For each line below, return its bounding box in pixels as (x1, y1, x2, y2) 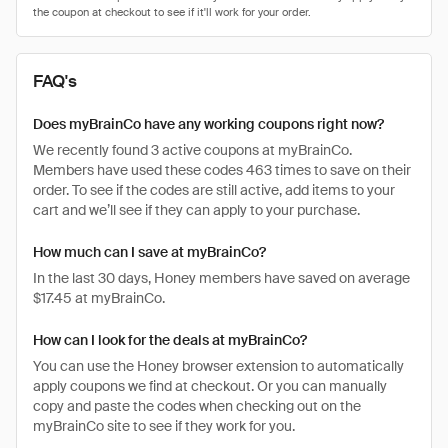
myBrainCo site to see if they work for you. (33, 417, 295, 435)
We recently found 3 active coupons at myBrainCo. (33, 141, 352, 159)
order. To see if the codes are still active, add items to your (33, 181, 395, 199)
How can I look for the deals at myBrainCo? (33, 331, 307, 349)
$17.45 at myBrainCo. (33, 289, 165, 307)
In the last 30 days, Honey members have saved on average (33, 269, 410, 287)
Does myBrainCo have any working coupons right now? (33, 115, 384, 133)
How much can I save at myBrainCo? (33, 243, 266, 261)
